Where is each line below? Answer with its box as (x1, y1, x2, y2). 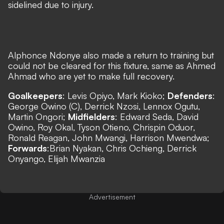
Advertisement (88, 192, 135, 201)
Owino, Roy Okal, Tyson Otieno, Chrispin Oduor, (8, 121, 195, 132)
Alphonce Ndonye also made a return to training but (8, 49, 214, 60)
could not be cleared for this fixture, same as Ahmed (8, 60, 215, 71)
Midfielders (65, 111, 115, 122)
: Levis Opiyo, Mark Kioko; (62, 90, 167, 101)
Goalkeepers (8, 90, 62, 101)
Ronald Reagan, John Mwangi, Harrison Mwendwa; (8, 132, 209, 143)
